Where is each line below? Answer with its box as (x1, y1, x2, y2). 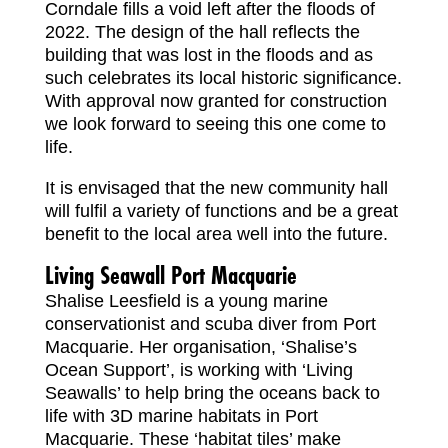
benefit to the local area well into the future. (44, 223, 388, 244)
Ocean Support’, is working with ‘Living (44, 359, 353, 380)
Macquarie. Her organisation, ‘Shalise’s (44, 336, 357, 357)
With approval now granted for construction (44, 90, 387, 111)
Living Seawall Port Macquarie (44, 263, 297, 290)
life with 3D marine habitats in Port (44, 405, 318, 426)
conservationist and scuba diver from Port (44, 313, 376, 334)
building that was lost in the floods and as (44, 44, 373, 65)
